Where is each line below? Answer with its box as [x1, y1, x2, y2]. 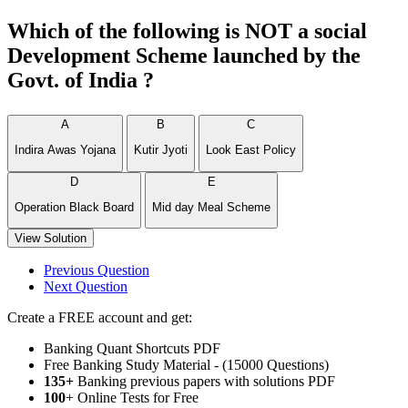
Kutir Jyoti [134, 143, 188, 158]
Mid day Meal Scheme [152, 199, 270, 214]
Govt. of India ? [7, 68, 154, 92]
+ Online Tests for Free [66, 390, 199, 406]
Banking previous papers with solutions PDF [74, 373, 335, 390]
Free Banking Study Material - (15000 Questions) [44, 357, 329, 373]
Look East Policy [206, 143, 296, 158]
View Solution [15, 231, 87, 246]
